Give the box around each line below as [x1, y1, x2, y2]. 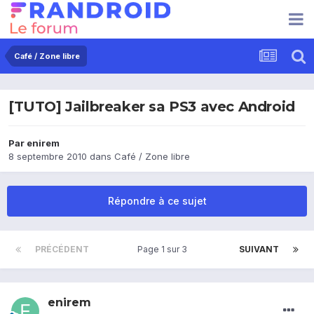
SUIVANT [239, 244, 279, 255]
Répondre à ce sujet [107, 195, 207, 207]
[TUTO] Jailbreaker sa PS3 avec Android [8, 98, 295, 116]
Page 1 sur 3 [137, 244, 191, 255]
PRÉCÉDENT [35, 244, 89, 255]
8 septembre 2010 [8, 151, 87, 163]
